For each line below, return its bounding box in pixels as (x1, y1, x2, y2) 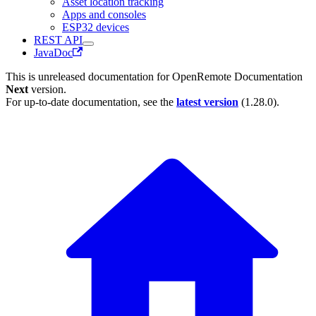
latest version (176, 95, 238, 108)
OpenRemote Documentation (172, 70, 303, 83)
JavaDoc (34, 46, 73, 59)
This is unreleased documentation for (6, 70, 172, 83)
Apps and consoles (62, 8, 146, 20)
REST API (34, 33, 83, 46)
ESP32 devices (62, 20, 129, 33)
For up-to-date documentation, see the (6, 95, 176, 108)
